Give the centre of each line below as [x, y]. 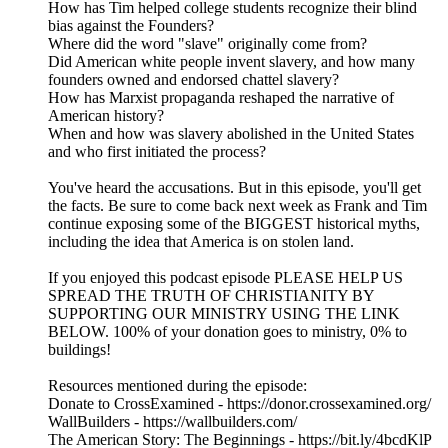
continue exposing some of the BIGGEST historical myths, [234, 224]
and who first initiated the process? [157, 152]
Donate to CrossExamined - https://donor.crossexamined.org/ [239, 404]
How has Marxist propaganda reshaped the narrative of [221, 98]
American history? [106, 116]
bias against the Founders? [131, 26]
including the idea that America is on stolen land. [201, 242]
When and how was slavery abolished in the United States [231, 134]
